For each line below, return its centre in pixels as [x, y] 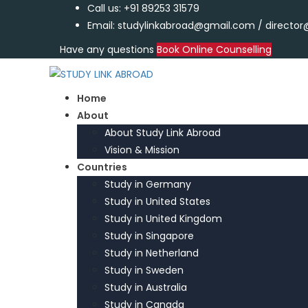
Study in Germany [148, 184]
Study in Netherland [152, 253]
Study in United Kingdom [163, 218]
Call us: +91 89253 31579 [143, 8]
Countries [102, 167]
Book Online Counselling [214, 49]
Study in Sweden [144, 270]
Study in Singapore [149, 235]
